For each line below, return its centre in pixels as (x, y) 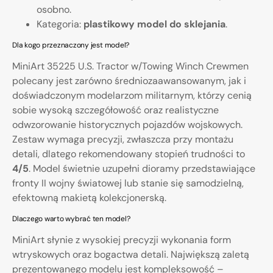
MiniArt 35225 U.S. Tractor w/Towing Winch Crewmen (130, 66)
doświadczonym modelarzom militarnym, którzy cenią (132, 96)
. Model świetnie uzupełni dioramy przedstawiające (142, 169)
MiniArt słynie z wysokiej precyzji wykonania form (122, 240)
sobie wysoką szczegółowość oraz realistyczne (115, 110)
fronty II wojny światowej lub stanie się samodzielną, (128, 183)
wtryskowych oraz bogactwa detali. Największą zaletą (131, 255)
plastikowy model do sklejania (154, 24)
